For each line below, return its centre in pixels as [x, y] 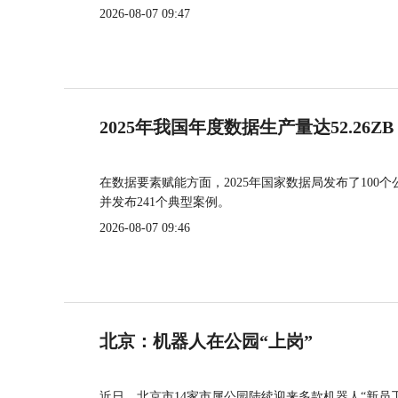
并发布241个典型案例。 [165, 202]
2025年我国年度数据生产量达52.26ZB [247, 127]
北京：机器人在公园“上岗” [206, 341]
